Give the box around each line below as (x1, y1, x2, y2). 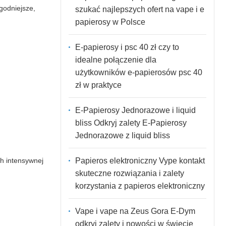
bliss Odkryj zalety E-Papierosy (75, 118, 187, 127)
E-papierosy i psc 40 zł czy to (75, 42, 179, 51)
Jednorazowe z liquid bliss (75, 131, 170, 140)
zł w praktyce (75, 80, 122, 89)
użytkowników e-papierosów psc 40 (75, 68, 202, 77)
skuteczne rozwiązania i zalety (75, 168, 184, 178)
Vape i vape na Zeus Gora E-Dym (75, 206, 195, 215)
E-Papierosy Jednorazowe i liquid (75, 105, 196, 115)
